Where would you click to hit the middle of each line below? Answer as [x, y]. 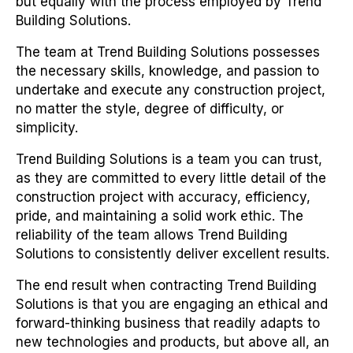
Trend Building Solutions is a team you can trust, [169, 160]
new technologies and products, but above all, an [173, 342]
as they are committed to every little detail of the [171, 178]
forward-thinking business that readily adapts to [168, 323]
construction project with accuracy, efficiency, [163, 197]
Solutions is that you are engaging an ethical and [172, 305]
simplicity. [47, 128]
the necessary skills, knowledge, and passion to [167, 71]
